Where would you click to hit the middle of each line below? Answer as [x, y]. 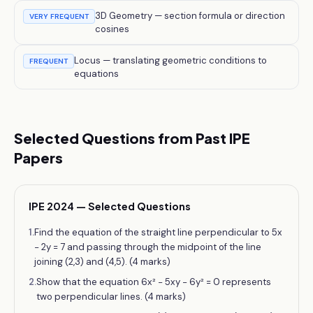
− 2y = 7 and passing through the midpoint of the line [148, 247]
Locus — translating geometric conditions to [170, 60]
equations [96, 74]
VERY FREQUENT [59, 16]
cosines [112, 29]
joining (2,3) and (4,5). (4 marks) [102, 262]
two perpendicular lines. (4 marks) [111, 297]
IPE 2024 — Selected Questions [110, 206]
